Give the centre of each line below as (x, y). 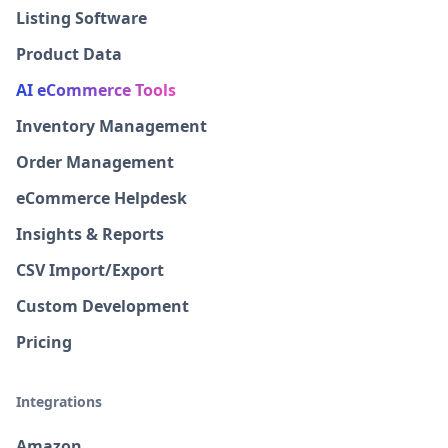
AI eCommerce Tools (96, 90)
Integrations (59, 401)
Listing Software (81, 18)
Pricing (44, 342)
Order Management (95, 162)
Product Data (69, 54)
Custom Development (102, 306)
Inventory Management (111, 126)
